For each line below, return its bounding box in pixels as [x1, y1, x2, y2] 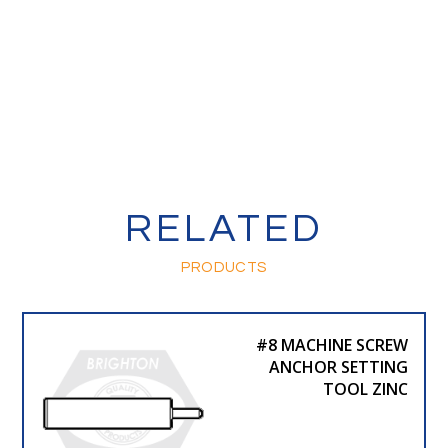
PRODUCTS [181, 259, 267, 275]
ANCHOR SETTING [268, 355, 408, 378]
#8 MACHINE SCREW [255, 333, 408, 356]
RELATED [124, 207, 324, 249]
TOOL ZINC [322, 377, 408, 400]
